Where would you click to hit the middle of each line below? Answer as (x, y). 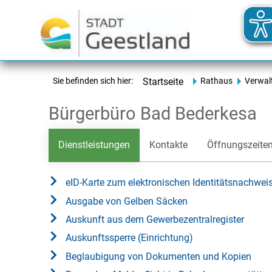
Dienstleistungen (94, 145)
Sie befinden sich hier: (93, 81)
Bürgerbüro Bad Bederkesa (153, 114)
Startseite (163, 82)
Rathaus (216, 81)
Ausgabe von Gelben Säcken (127, 201)
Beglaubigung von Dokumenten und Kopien (158, 256)
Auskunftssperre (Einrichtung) (129, 238)
